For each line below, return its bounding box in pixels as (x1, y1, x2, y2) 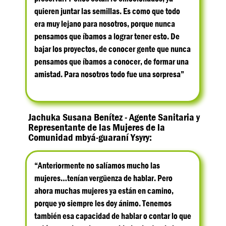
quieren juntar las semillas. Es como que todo (34, 6, 180, 17)
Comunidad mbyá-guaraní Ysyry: (28, 131, 152, 144)
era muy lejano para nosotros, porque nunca (34, 18, 175, 29)
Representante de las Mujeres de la (28, 121, 165, 134)
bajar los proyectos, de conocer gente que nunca (34, 43, 191, 54)
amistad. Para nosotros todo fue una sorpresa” (34, 69, 184, 80)
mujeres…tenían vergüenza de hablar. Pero (34, 173, 173, 184)
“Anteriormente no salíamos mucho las (34, 160, 160, 172)
